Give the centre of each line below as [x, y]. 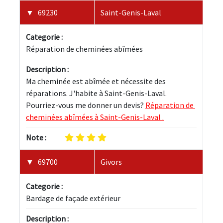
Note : [36, 138]
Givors [111, 162]
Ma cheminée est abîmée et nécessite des [97, 81]
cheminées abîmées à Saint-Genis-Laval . [95, 117]
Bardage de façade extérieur [73, 198]
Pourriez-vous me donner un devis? [86, 105]
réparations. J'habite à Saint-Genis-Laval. [97, 93]
